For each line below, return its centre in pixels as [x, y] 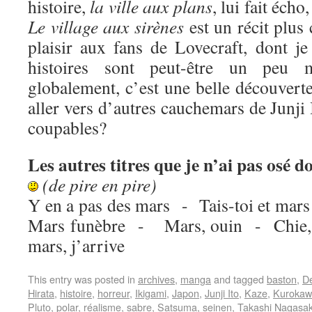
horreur [114, 293]
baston [282, 279]
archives [156, 279]
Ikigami [151, 293]
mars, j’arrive [76, 245]
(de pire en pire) [100, 185]
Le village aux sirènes [106, 26]
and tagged [239, 279]
